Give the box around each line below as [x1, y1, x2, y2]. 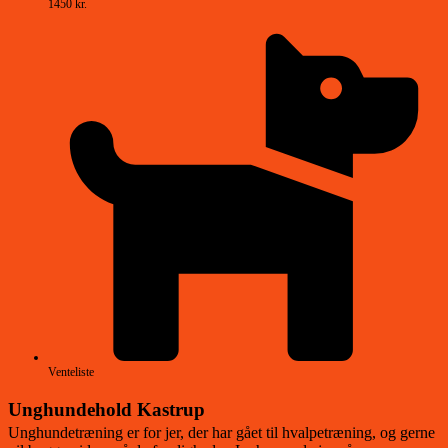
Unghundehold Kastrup [8, 398, 205, 420]
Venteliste [48, 364, 94, 379]
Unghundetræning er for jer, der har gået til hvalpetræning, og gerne [8, 424, 435, 442]
